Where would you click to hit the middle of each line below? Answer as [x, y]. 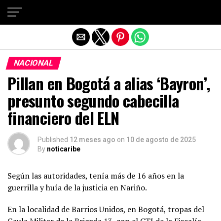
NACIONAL [34, 63]
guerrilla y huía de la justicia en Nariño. [77, 187]
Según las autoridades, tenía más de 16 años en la [96, 176]
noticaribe [64, 149]
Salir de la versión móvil [110, 11]
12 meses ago [92, 140]
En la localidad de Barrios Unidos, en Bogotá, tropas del [106, 209]
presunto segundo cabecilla [93, 100]
